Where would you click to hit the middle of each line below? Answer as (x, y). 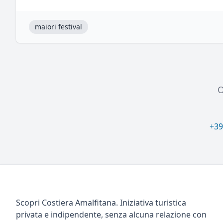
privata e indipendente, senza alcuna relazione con (111, 215)
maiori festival (58, 27)
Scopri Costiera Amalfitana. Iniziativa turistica (101, 203)
